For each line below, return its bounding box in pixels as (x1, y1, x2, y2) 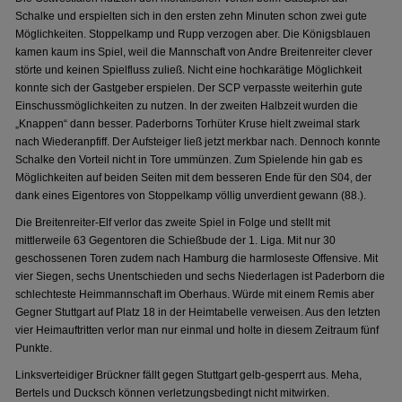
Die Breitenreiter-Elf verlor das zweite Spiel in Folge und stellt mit (15, 216, 331, 229)
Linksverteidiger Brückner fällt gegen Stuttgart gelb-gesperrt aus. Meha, (15, 369, 363, 381)
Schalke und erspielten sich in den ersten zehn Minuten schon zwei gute (15, 10, 368, 22)
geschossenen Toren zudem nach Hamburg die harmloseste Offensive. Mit (15, 252, 379, 265)
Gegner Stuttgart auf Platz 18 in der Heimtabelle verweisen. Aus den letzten (15, 306, 381, 319)
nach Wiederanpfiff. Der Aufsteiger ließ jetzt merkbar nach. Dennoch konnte (15, 135, 381, 148)
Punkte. (15, 342, 53, 354)
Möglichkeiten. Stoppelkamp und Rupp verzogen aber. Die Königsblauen (15, 28, 371, 40)
